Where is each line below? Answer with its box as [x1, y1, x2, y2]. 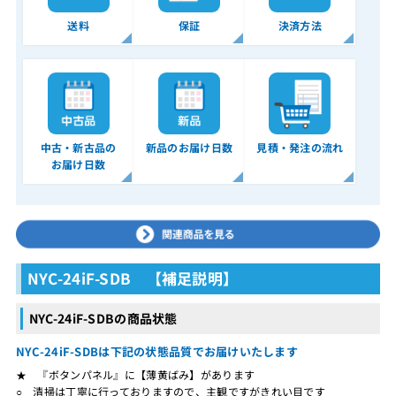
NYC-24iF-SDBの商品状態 [28, 308, 178, 327]
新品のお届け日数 [145, 140, 233, 156]
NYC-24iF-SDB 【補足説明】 [27, 266, 239, 289]
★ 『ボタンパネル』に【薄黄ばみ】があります [15, 366, 255, 382]
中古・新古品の [40, 140, 117, 156]
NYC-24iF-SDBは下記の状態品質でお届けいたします [15, 342, 299, 360]
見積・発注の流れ [256, 140, 344, 156]
